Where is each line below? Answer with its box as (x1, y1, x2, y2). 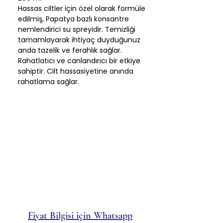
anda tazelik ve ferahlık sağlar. (18, 45, 122, 55)
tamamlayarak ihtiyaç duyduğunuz (18, 34, 140, 45)
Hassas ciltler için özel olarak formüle (18, 3, 145, 13)
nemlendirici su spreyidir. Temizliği (18, 24, 135, 34)
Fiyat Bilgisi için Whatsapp (28, 209, 132, 222)
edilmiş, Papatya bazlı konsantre (18, 13, 129, 24)
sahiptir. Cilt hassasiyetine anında (18, 66, 133, 76)
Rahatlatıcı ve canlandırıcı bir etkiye (18, 55, 140, 66)
